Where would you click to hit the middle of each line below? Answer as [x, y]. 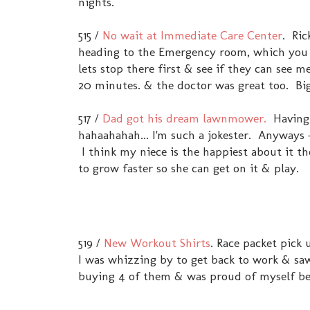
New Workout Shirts [157, 243]
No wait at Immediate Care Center [192, 35]
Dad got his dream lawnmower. [184, 118]
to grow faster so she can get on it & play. [189, 168]
